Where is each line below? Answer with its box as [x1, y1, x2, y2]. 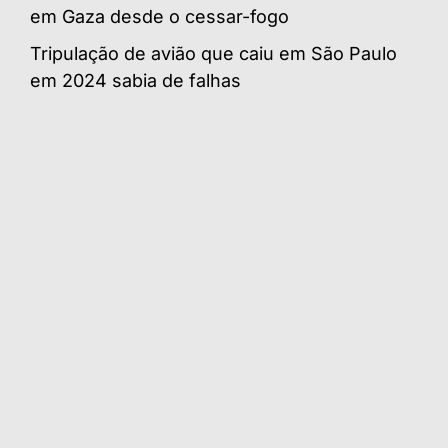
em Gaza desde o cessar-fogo [30, 5, 289, 27]
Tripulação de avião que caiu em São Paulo [30, 42, 397, 64]
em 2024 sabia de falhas [30, 69, 241, 91]
